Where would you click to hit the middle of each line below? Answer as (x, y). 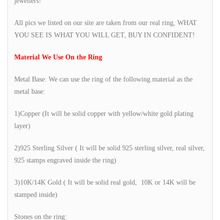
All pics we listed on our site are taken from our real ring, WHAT (106, 23)
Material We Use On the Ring (58, 57)
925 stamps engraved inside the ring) (65, 160)
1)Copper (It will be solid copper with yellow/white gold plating (104, 113)
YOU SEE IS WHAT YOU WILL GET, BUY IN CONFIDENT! (105, 35)
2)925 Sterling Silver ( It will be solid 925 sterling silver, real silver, (110, 148)
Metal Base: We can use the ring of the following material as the (103, 79)
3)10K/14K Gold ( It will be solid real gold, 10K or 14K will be (105, 182)
